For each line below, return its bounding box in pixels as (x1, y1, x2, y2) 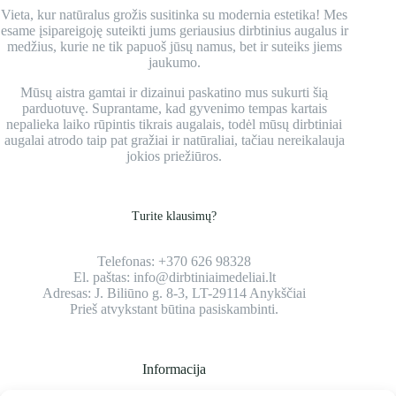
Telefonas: (97, 254, 159, 270)
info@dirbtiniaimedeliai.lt (133, 270, 276, 286)
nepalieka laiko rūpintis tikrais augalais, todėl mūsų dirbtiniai (6, 117, 343, 133)
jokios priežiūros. (126, 148, 223, 164)
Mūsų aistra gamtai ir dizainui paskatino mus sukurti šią (20, 85, 329, 101)
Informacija (142, 362, 207, 377)
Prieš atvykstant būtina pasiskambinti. (70, 301, 279, 317)
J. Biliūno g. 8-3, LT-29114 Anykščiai (95, 286, 307, 301)
